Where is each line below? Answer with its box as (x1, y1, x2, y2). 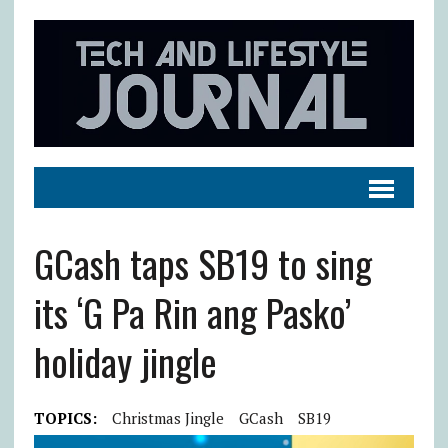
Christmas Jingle (111, 407, 224, 428)
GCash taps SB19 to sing (33, 234, 372, 291)
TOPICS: (33, 407, 97, 428)
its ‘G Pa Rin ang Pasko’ (33, 283, 351, 340)
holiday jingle (33, 332, 217, 389)
